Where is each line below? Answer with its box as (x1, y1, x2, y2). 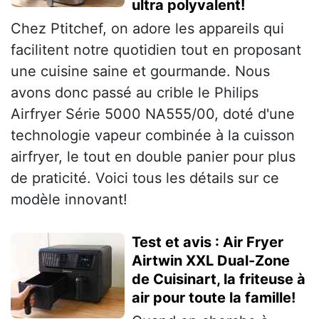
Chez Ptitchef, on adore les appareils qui (11, 19, 284, 37)
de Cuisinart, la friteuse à (132, 270, 305, 288)
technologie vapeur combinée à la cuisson (11, 126, 295, 144)
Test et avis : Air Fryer (132, 233, 283, 251)
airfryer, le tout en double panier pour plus (11, 147, 296, 165)
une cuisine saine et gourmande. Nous (11, 62, 270, 80)
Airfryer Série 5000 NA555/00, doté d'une (11, 105, 295, 122)
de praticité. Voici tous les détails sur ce (11, 169, 279, 187)
